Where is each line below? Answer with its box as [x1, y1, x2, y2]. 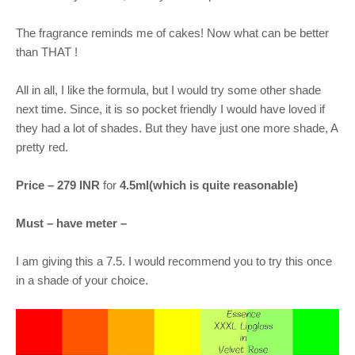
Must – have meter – [16, 216, 130, 230]
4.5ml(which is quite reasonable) [116, 177, 298, 192]
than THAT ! [16, 44, 81, 59]
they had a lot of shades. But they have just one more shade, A [16, 120, 338, 135]
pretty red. [16, 139, 71, 154]
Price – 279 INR [16, 177, 103, 192]
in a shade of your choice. [16, 273, 151, 287]
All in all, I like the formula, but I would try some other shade [16, 82, 321, 97]
